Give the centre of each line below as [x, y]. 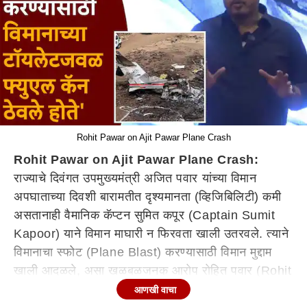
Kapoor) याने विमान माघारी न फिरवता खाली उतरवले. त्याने [151, 234]
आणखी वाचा [155, 290]
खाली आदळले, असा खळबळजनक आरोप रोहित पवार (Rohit [153, 271]
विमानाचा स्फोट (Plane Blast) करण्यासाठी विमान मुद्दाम [143, 252]
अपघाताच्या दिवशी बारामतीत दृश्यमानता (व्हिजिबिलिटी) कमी [148, 197]
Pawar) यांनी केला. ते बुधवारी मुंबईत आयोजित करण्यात [142, 289]
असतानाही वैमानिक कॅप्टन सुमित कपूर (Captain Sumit [145, 215]
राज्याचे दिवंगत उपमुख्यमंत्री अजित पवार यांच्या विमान [135, 178]
